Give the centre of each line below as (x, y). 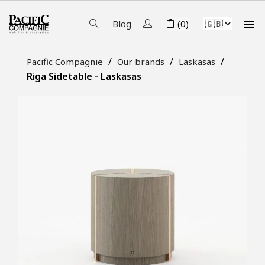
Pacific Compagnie (65, 62)
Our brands (141, 62)
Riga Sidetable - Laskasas (84, 76)
